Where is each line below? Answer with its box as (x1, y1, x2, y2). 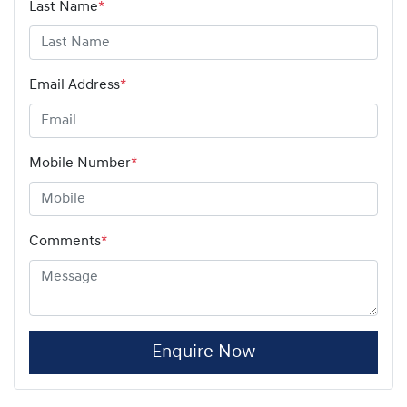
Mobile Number (29, 155, 131, 171)
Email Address (29, 77, 120, 93)
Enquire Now (151, 342, 255, 362)
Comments (29, 233, 101, 249)
